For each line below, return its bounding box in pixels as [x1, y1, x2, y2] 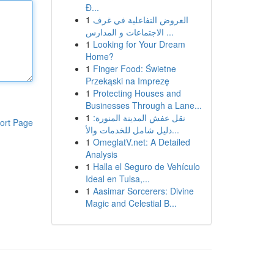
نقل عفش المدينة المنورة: [92, 111, 185, 124]
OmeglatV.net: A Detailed [92, 136, 190, 148]
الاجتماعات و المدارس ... [163, 26, 174, 38]
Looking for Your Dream [92, 38, 185, 50]
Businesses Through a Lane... [85, 99, 202, 111]
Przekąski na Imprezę [85, 75, 169, 87]
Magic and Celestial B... [85, 197, 177, 209]
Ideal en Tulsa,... [85, 172, 150, 185]
